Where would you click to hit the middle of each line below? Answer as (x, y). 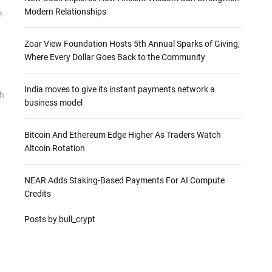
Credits (37, 194)
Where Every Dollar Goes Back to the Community (114, 57)
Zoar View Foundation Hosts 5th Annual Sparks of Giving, (132, 44)
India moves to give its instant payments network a (119, 89)
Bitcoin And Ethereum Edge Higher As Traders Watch (122, 135)
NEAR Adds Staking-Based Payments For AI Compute (124, 180)
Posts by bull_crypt (59, 219)
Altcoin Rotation (54, 148)
